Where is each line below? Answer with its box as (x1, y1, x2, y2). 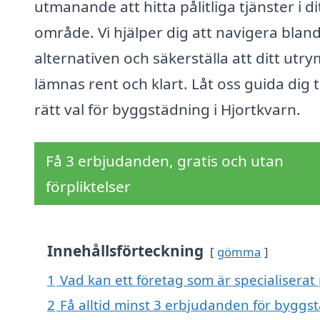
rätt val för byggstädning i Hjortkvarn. (34, 99, 301, 120)
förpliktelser (46, 176, 131, 197)
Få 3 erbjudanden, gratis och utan (46, 151, 284, 171)
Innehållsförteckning (47, 241, 204, 261)
